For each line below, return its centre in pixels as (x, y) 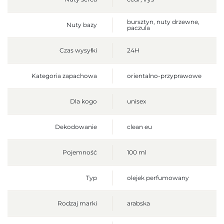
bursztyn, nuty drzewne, (163, 22)
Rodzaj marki (77, 203)
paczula (138, 28)
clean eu (139, 127)
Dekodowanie (76, 127)
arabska (138, 203)
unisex (136, 101)
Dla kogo (83, 101)
